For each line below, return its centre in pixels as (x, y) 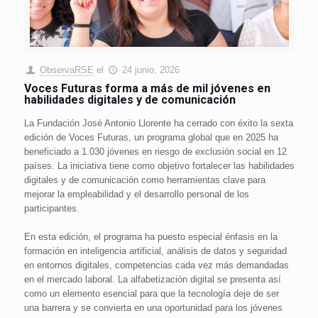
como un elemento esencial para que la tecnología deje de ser (151, 294)
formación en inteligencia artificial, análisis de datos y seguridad (155, 251)
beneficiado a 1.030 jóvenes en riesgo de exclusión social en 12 (155, 152)
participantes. (51, 209)
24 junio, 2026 (150, 70)
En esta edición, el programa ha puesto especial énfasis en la (150, 237)
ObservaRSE (66, 70)
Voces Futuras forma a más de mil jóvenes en (147, 89)
